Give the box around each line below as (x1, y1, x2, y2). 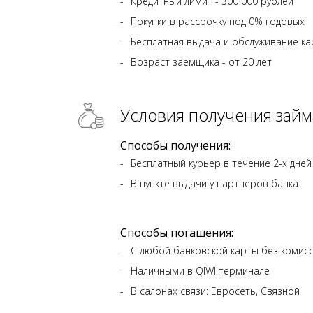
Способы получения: (120, 138, 231, 153)
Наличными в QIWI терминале (131, 264, 270, 277)
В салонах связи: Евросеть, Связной (131, 284, 300, 298)
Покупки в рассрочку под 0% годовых (131, 15, 305, 28)
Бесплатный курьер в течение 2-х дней (131, 156, 312, 170)
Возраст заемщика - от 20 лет (131, 55, 272, 68)
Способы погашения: (120, 225, 233, 240)
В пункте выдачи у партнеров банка (131, 177, 298, 190)
